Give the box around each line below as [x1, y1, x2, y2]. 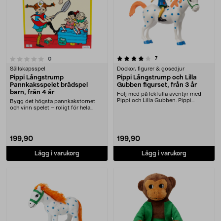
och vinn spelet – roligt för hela [10, 105, 90, 110]
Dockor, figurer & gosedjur [117, 66, 184, 72]
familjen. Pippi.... [10, 111, 50, 117]
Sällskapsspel [10, 66, 45, 72]
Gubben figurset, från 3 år [117, 82, 197, 88]
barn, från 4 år [10, 89, 54, 96]
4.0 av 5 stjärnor [18, 54, 55, 59]
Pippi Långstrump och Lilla [117, 74, 197, 81]
